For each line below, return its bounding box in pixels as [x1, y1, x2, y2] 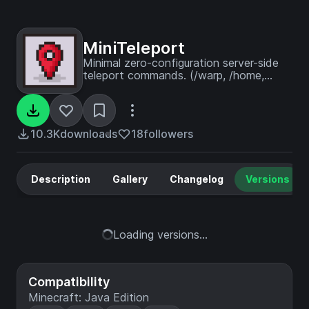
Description [31, 173, 90, 185]
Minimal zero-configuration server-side [83, 56, 279, 70]
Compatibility [28, 275, 110, 289]
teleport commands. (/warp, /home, [83, 68, 264, 82]
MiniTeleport [83, 38, 185, 58]
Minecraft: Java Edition [28, 290, 149, 304]
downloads [60, 127, 117, 141]
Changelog [170, 173, 223, 185]
